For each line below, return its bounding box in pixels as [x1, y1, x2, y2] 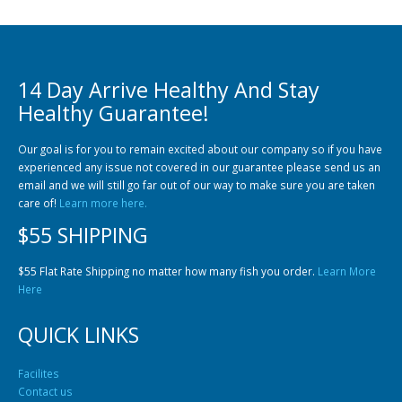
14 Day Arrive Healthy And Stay [18, 75, 319, 105]
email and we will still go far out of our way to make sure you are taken [18, 178, 375, 193]
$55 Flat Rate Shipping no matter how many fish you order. [18, 264, 318, 279]
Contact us [18, 384, 73, 399]
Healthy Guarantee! [18, 99, 209, 128]
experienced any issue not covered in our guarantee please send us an [18, 160, 380, 175]
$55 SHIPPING [18, 221, 148, 250]
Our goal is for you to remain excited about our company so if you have [18, 142, 382, 157]
